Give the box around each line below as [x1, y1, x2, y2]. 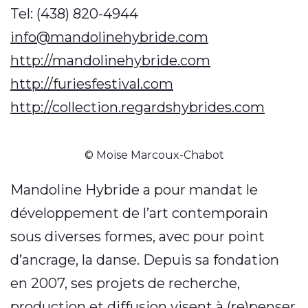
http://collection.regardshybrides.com [10, 98, 265, 115]
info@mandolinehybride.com [10, 28, 208, 45]
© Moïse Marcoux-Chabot [84, 148, 224, 162]
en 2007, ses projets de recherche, [10, 275, 240, 292]
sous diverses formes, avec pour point [10, 228, 265, 245]
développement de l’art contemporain [10, 205, 268, 222]
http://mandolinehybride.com [10, 52, 210, 69]
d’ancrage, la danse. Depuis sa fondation [10, 252, 279, 269]
